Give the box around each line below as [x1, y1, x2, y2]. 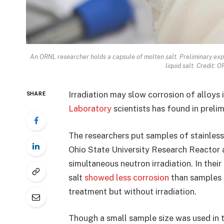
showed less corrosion [84, 172, 169, 182]
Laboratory [68, 103, 111, 114]
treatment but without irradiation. [68, 186, 196, 196]
